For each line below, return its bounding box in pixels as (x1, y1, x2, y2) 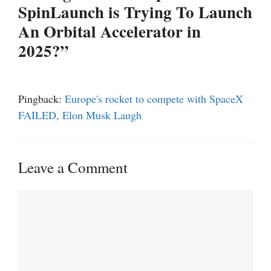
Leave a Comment (18, 157, 128, 178)
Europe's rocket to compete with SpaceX (65, 91, 243, 106)
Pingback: (18, 91, 65, 106)
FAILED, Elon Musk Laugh (18, 108, 142, 123)
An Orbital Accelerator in (18, 19, 201, 44)
